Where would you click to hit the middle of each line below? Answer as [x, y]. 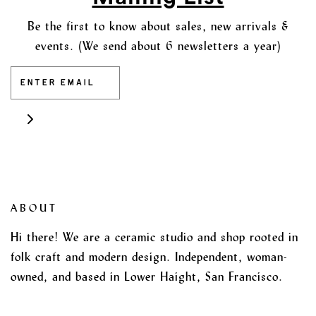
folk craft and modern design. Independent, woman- [149, 257]
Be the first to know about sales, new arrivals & [158, 26]
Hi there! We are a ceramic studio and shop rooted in [154, 237]
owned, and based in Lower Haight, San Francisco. [147, 276]
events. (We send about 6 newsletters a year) [158, 46]
